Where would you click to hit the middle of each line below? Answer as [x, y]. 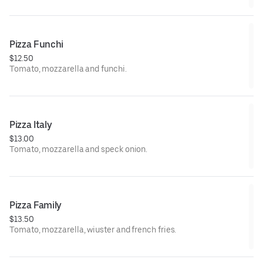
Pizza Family [36, 205]
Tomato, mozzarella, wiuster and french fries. [93, 229]
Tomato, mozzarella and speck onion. [79, 149]
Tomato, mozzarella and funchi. [68, 68]
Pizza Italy [31, 124]
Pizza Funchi [37, 44]
